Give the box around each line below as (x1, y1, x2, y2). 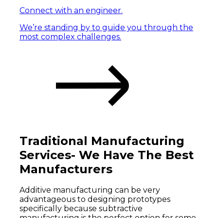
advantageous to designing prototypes (19, 195, 170, 204)
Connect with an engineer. (19, 5, 123, 15)
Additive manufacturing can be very (19, 185, 160, 195)
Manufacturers (19, 162, 112, 176)
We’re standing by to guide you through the (19, 22, 193, 32)
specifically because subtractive (19, 204, 143, 214)
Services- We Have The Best (19, 147, 194, 162)
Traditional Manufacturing (19, 133, 184, 148)
